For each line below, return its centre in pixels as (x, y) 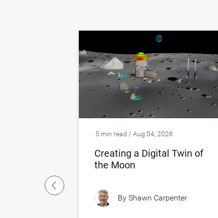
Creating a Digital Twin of (149, 153)
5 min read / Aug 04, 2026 (134, 134)
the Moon (115, 165)
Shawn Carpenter (158, 198)
